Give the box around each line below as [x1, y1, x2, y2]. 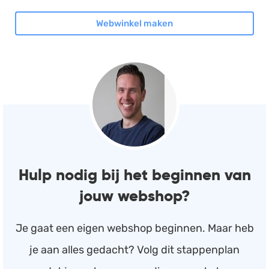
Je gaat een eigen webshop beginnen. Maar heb [15, 221, 254, 235]
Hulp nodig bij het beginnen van [18, 165, 251, 185]
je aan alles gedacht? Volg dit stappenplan [29, 243, 240, 256]
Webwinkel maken [96, 17, 173, 29]
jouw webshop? [79, 186, 190, 206]
